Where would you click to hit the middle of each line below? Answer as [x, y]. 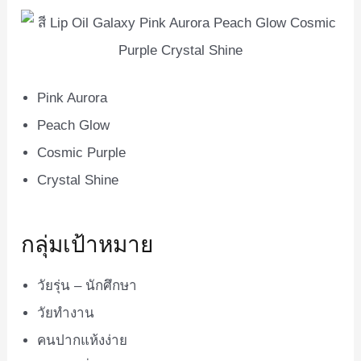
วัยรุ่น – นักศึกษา [87, 285]
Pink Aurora [73, 98]
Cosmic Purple [82, 153]
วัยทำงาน [66, 313]
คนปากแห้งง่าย [83, 340]
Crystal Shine [78, 180]
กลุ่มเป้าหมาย [87, 243]
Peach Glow [74, 126]
